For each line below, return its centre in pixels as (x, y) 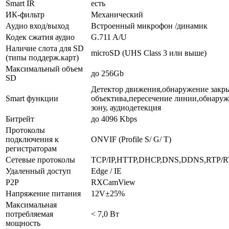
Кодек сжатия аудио (40, 37)
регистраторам (31, 148)
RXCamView (113, 182)
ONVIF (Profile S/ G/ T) (131, 139)
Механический (117, 14)
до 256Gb (107, 73)
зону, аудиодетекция (126, 107)
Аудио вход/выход (37, 26)
